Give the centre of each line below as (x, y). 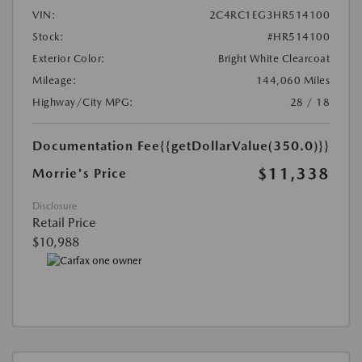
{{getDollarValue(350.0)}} (245, 146)
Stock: (48, 37)
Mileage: (55, 81)
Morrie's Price (80, 174)
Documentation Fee (96, 146)
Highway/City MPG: (83, 103)
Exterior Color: (69, 59)
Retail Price (64, 223)
